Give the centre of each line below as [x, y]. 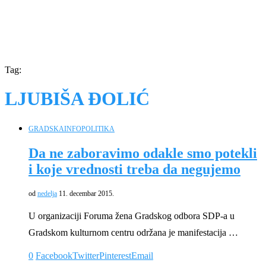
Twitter [86, 255]
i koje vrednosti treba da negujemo [134, 169]
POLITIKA [98, 129]
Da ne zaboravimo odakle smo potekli [143, 153]
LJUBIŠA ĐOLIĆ [77, 99]
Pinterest [115, 255]
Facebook [54, 255]
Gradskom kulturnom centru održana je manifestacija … [133, 232]
